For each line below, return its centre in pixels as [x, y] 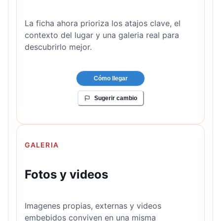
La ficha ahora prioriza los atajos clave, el [103, 23]
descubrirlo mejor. [58, 47]
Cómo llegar [110, 78]
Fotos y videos [66, 174]
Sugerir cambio [115, 98]
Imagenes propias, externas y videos [93, 205]
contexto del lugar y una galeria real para [102, 35]
